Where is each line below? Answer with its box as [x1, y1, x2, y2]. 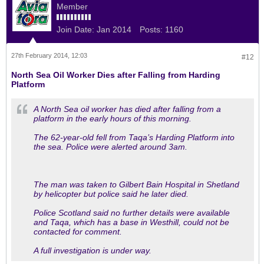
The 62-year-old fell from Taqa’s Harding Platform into [34, 133, 235, 142]
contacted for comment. [34, 227, 122, 236]
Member [57, 2, 88, 11]
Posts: [140, 25, 163, 34]
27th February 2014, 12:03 [11, 52, 87, 59]
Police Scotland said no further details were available [34, 208, 230, 217]
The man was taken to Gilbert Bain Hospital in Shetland [34, 180, 239, 189]
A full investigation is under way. [34, 246, 151, 255]
